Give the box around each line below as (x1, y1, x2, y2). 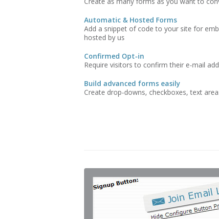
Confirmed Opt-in (84, 51, 144, 61)
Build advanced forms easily (84, 79, 180, 88)
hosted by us (84, 33, 125, 42)
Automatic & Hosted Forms (84, 15, 177, 24)
